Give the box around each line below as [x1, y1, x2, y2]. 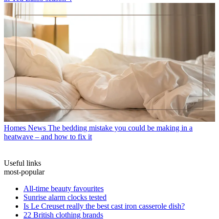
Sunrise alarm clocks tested [23, 193, 107, 202]
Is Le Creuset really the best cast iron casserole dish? [23, 202, 185, 211]
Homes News [4, 124, 46, 132]
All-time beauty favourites [23, 184, 104, 193]
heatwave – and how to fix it [4, 132, 92, 141]
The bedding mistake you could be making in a [48, 124, 193, 132]
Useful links [4, 159, 41, 168]
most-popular [4, 168, 44, 176]
